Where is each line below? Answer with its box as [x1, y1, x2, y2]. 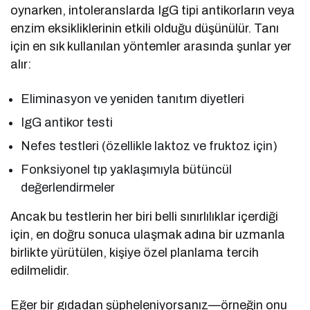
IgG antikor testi [21, 116, 113, 130]
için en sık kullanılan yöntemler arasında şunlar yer [10, 39, 292, 54]
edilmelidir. [10, 264, 69, 278]
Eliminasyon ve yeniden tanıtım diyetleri [21, 92, 245, 107]
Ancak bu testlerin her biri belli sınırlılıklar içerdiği [10, 210, 279, 224]
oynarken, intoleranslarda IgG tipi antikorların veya [10, 3, 295, 18]
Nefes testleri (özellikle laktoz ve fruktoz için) [21, 139, 278, 154]
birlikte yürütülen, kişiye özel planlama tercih [10, 246, 259, 260]
